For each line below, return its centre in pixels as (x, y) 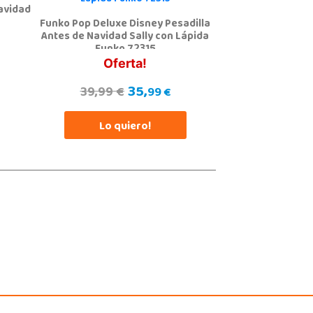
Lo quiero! (125, 127)
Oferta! (125, 63)
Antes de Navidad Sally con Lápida (125, 37)
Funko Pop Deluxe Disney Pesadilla (125, 24)
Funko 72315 (125, 50)
